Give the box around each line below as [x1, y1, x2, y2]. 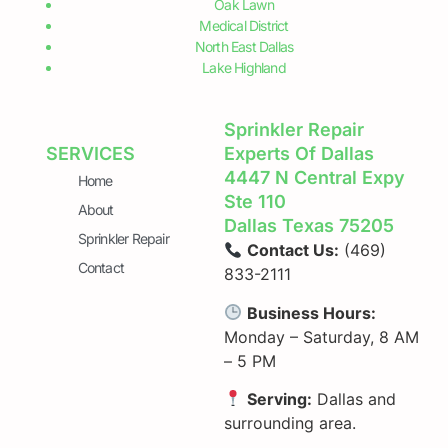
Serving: [247, 388, 313, 409]
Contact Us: [247, 240, 340, 261]
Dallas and [312, 388, 397, 409]
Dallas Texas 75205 [224, 215, 394, 237]
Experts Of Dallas [224, 143, 374, 165]
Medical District [199, 16, 289, 34]
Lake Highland [202, 58, 286, 76]
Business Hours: [247, 302, 377, 323]
